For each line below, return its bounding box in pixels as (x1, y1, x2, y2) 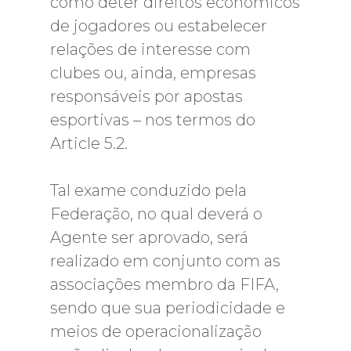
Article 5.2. (50, 134, 128, 153)
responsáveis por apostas (50, 87, 243, 106)
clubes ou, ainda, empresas (50, 63, 256, 82)
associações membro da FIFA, (50, 275, 279, 294)
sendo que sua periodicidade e (50, 299, 285, 317)
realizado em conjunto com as (50, 251, 280, 270)
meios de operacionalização (50, 322, 262, 341)
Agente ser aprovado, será (50, 228, 248, 247)
